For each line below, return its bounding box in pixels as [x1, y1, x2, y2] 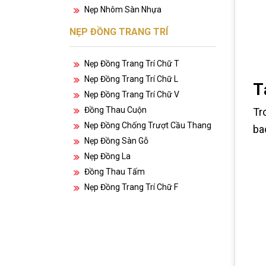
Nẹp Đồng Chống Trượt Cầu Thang [84, 121, 211, 130]
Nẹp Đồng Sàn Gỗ [84, 136, 148, 145]
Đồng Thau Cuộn [84, 105, 147, 115]
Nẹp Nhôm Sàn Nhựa [84, 5, 161, 14]
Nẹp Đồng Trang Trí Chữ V [84, 90, 179, 99]
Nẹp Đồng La [84, 151, 131, 161]
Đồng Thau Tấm [84, 167, 145, 176]
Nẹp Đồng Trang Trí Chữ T [84, 59, 179, 68]
